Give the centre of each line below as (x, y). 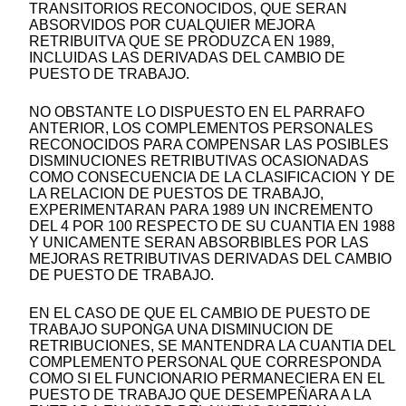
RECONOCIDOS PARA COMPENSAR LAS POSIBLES (209, 145)
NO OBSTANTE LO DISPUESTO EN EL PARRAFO (197, 112)
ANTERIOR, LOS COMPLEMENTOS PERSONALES (201, 129)
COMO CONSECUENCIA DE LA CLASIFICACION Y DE (212, 178)
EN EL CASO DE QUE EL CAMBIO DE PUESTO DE (200, 314)
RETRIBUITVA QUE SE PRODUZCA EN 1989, (182, 42)
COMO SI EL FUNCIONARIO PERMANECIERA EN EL (207, 379)
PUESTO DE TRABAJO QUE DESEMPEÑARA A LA (200, 395)
